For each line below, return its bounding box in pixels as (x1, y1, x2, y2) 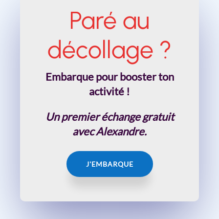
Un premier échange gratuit (45, 109, 174, 123)
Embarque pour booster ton (45, 69, 174, 83)
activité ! (89, 84, 130, 98)
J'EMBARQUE (86, 159, 133, 168)
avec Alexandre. (72, 124, 147, 138)
